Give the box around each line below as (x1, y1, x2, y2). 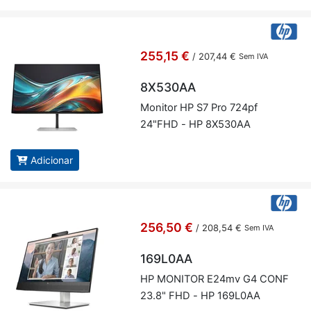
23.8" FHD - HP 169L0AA (140, 289, 260, 303)
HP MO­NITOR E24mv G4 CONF (140, 273, 289, 286)
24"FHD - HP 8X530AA (140, 118, 251, 131)
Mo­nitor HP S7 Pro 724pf (140, 101, 258, 115)
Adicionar (31, 154, 73, 167)
